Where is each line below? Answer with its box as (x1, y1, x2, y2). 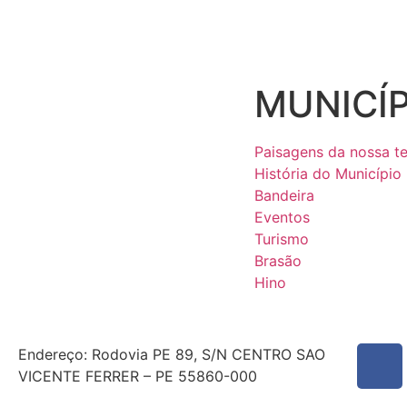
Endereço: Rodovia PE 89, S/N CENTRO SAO (18, 344, 325, 363)
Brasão (253, 251, 302, 270)
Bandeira (253, 185, 314, 204)
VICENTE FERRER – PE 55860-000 (18, 366, 257, 385)
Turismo (253, 229, 309, 248)
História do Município (253, 164, 402, 183)
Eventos (253, 207, 310, 226)
